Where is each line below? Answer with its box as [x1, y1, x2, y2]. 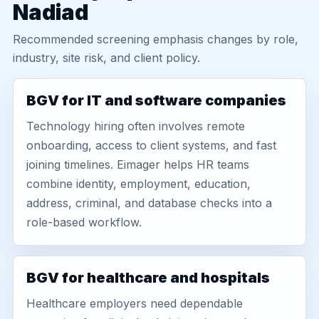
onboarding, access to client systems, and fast [26, 138, 276, 152]
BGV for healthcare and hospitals [26, 269, 270, 286]
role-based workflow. [26, 215, 142, 229]
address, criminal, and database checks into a [26, 196, 272, 210]
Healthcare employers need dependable [26, 296, 243, 310]
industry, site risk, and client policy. [13, 51, 200, 65]
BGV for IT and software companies [26, 92, 286, 109]
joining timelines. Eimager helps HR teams [26, 157, 249, 172]
